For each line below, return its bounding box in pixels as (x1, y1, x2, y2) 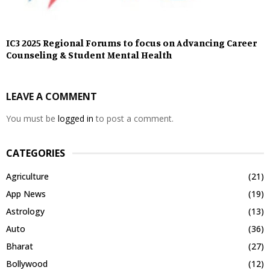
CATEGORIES (6, 146, 65, 160)
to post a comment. (93, 113, 174, 125)
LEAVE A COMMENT (6, 90, 97, 104)
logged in (58, 113, 93, 125)
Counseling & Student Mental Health (6, 49, 174, 61)
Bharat (6, 240, 33, 253)
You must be (6, 113, 58, 125)
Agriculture (6, 171, 49, 183)
